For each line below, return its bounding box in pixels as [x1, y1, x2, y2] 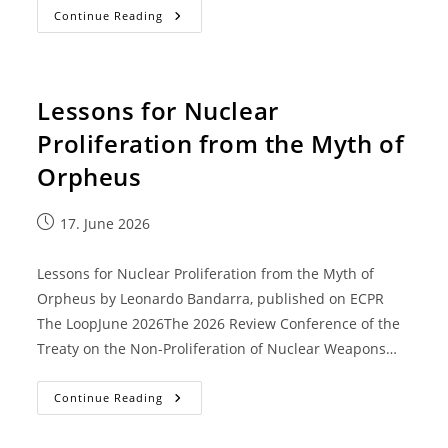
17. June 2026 [60, 214, 151, 233]
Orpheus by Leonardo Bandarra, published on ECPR [37, 289, 385, 308]
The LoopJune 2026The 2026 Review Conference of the [37, 314, 401, 333]
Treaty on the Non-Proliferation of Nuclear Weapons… [37, 339, 398, 358]
